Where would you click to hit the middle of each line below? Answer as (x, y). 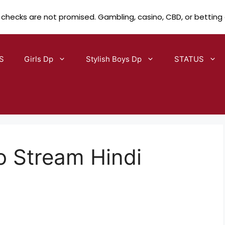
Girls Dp (38, 59)
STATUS (189, 59)
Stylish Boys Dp (114, 59)
